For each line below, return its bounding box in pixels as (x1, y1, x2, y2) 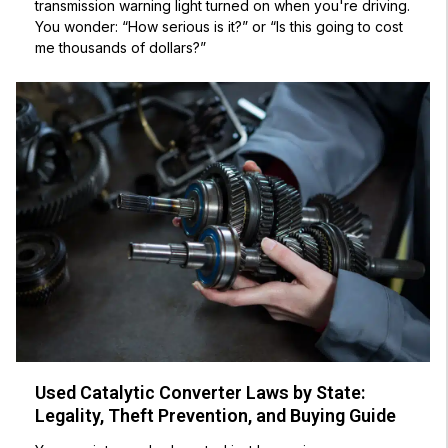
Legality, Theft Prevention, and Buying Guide (35, 405, 397, 427)
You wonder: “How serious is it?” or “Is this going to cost (35, 18, 404, 36)
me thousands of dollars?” (35, 39, 207, 57)
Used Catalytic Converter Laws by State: (35, 382, 366, 404)
